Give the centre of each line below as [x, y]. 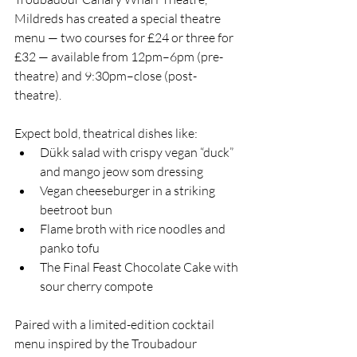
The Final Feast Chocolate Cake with [140, 267]
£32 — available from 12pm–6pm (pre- [119, 57]
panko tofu [70, 248]
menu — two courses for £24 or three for [125, 38]
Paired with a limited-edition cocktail [116, 325]
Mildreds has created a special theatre [119, 19]
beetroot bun [76, 210]
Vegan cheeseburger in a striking [129, 191]
